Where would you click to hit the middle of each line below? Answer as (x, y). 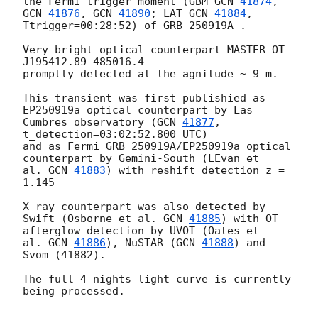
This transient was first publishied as (144, 98)
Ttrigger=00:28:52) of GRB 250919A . (135, 26)
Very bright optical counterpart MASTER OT (154, 50)
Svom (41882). (64, 255)
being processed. (74, 291)
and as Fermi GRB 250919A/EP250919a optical (157, 147)
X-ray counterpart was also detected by (144, 207)
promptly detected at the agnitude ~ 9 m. (150, 74)
